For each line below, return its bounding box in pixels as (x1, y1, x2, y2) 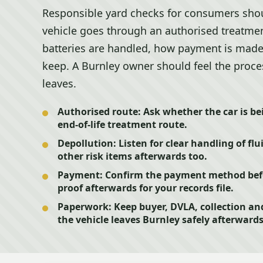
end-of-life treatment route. (58, 118, 187, 131)
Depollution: (58, 137, 116, 150)
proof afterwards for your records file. (58, 181, 234, 194)
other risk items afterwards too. (58, 150, 207, 163)
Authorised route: (58, 105, 141, 118)
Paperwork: (58, 200, 112, 213)
